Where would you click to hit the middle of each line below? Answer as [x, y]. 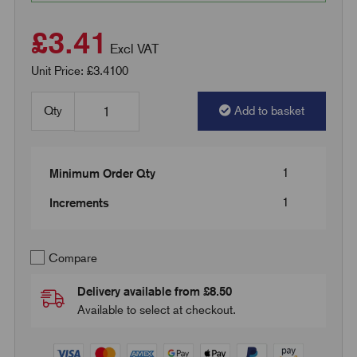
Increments [79, 203]
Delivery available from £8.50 [154, 292]
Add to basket [270, 111]
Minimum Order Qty [102, 174]
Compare [71, 259]
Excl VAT [134, 49]
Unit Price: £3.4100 [79, 71]
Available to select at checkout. [156, 310]
